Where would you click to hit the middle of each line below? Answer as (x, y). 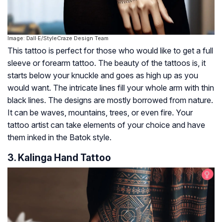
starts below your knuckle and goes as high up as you (103, 76)
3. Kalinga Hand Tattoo (59, 158)
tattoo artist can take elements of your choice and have (106, 125)
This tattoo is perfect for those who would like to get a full (110, 51)
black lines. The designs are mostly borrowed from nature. (110, 100)
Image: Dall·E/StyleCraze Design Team (58, 38)
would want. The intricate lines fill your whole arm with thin (111, 88)
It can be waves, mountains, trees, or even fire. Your (100, 113)
